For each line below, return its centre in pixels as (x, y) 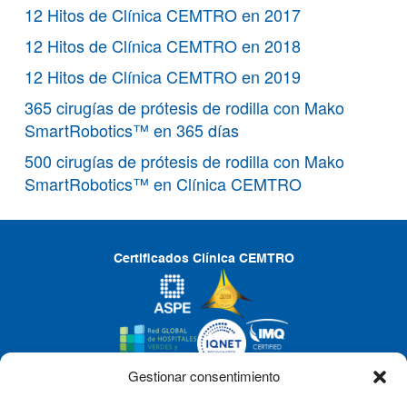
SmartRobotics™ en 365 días (132, 130)
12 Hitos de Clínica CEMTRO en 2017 (163, 15)
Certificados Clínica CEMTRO (203, 259)
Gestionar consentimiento (203, 376)
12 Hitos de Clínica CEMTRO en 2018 (163, 46)
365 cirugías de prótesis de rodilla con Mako (184, 108)
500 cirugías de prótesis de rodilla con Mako (184, 161)
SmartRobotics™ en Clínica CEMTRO (163, 184)
